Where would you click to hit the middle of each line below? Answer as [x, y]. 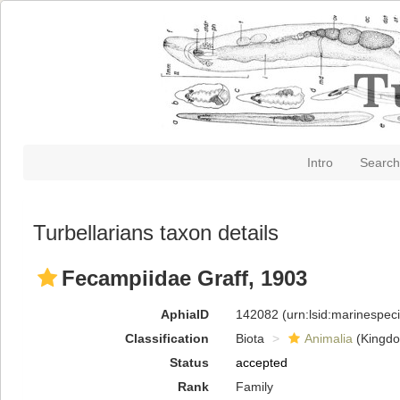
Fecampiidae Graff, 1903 [184, 278]
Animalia [328, 338]
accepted [261, 362]
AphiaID [184, 314]
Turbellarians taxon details [156, 233]
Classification [167, 338]
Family [254, 387]
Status [189, 362]
